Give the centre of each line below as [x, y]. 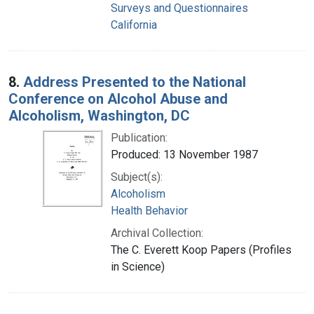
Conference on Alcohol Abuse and [118, 98]
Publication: [139, 137]
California [134, 25]
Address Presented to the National [135, 82]
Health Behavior [149, 210]
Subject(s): [137, 177]
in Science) [138, 266]
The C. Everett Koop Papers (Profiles [201, 250]
